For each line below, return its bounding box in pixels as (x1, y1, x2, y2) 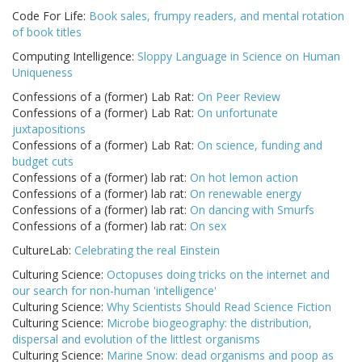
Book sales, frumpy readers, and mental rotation (89, 8, 344, 24)
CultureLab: (12, 242, 74, 259)
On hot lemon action (190, 170, 298, 186)
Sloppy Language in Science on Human (137, 48, 340, 65)
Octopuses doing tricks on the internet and (107, 267, 330, 283)
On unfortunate (197, 105, 278, 121)
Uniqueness (12, 65, 73, 81)
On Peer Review (197, 89, 280, 105)
